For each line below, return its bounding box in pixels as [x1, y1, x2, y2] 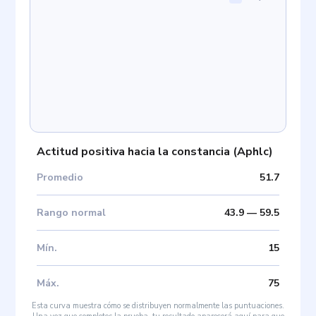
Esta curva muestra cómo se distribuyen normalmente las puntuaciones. [32, 300, 284, 311]
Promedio [37, 170, 84, 184]
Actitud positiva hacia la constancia [37, 143, 231, 159]
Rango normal [37, 205, 107, 219]
